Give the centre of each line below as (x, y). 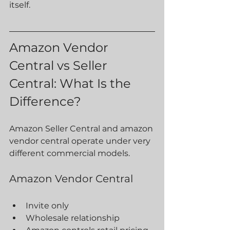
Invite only (47, 206)
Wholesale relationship (73, 218)
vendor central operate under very (81, 141)
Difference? (45, 101)
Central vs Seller (60, 65)
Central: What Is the (72, 83)
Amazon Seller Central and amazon (82, 129)
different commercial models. (70, 153)
